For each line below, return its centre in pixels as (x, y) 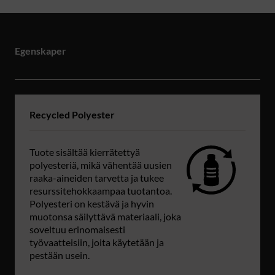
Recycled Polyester (72, 115)
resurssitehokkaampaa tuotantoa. (101, 191)
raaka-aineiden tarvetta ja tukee (97, 178)
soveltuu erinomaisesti (77, 230)
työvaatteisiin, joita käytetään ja (97, 242)
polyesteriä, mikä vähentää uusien (101, 165)
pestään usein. (60, 255)
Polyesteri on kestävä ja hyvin (92, 204)
